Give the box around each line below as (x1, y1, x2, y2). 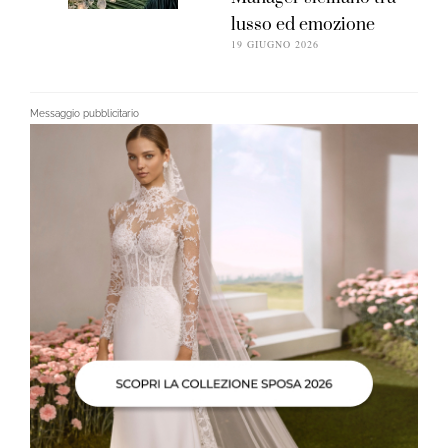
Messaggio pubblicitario (30, 108, 139, 120)
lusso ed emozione (231, 14, 376, 37)
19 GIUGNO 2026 (231, 37, 320, 52)
